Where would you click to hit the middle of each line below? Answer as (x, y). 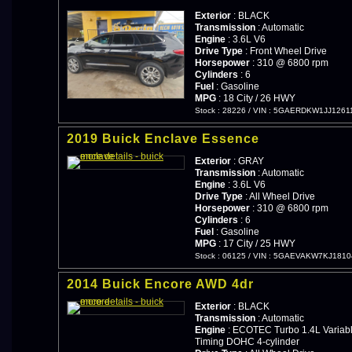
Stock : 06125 (220, 255)
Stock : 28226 (220, 110)
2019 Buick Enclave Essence (163, 138)
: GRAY (247, 161)
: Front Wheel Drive (285, 51)
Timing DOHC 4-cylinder (247, 341)
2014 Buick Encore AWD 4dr (160, 284)
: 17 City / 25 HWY (256, 243)
